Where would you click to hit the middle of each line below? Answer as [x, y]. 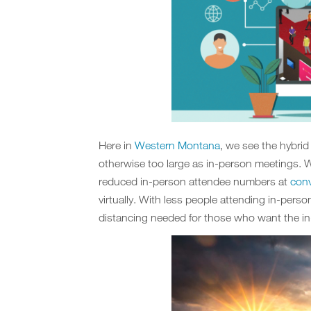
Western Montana [177, 145]
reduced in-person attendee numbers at [194, 182]
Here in [117, 145]
